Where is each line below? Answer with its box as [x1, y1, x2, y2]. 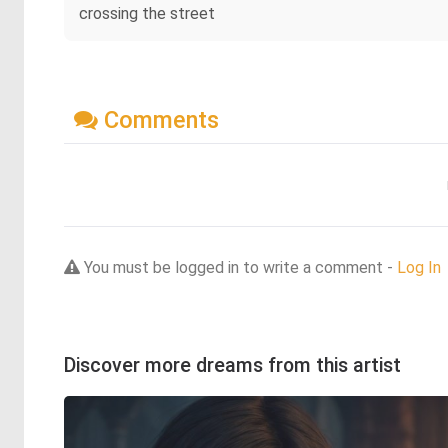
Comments [98, 105, 219, 134]
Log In [397, 257, 441, 277]
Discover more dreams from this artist [64, 353, 401, 377]
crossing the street [79, 4, 215, 24]
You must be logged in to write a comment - [80, 257, 397, 277]
